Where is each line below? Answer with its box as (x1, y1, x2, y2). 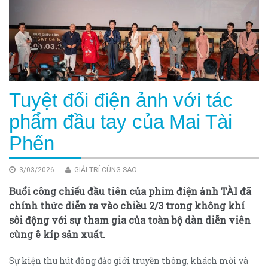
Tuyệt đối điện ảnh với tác (9, 89, 233, 111)
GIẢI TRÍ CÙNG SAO (72, 165, 137, 174)
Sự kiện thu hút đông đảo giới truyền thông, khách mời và (9, 254, 248, 266)
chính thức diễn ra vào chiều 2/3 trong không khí (9, 199, 245, 212)
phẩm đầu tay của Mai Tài (9, 110, 232, 133)
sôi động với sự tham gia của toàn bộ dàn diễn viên (9, 213, 251, 226)
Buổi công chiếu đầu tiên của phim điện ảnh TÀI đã (9, 184, 251, 197)
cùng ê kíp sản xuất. (9, 227, 105, 240)
